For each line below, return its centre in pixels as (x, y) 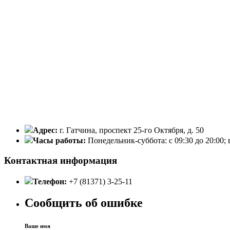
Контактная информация (61, 160)
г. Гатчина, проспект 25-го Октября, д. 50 (132, 130)
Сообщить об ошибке (84, 203)
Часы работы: (60, 141)
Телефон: (51, 181)
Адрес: (46, 130)
